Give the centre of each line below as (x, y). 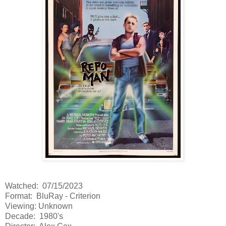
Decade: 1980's (34, 216)
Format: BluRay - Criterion (53, 196)
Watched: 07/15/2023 (44, 186)
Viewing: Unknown (39, 206)
